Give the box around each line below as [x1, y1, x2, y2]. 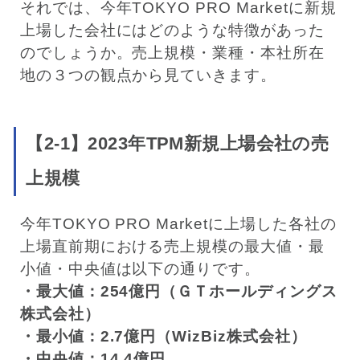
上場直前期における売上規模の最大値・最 [19, 238, 325, 256]
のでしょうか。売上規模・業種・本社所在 [19, 44, 325, 62]
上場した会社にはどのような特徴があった [19, 22, 325, 39]
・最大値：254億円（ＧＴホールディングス [19, 283, 337, 301]
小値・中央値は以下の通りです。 [19, 260, 261, 278]
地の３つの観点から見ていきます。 [19, 67, 277, 84]
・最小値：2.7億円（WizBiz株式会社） [19, 328, 307, 346]
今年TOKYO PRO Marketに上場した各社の [19, 215, 337, 233]
